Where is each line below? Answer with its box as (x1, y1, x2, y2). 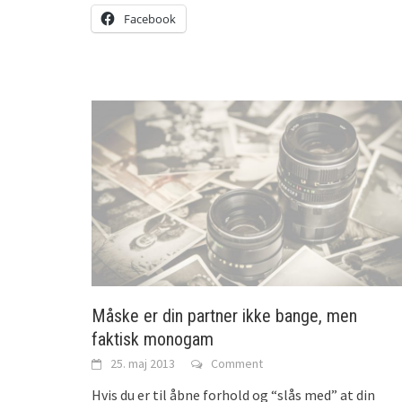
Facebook (124, 11, 176, 28)
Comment (211, 354, 263, 371)
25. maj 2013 (110, 354, 175, 371)
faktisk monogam (92, 328, 214, 350)
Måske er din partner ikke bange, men (92, 304, 357, 327)
